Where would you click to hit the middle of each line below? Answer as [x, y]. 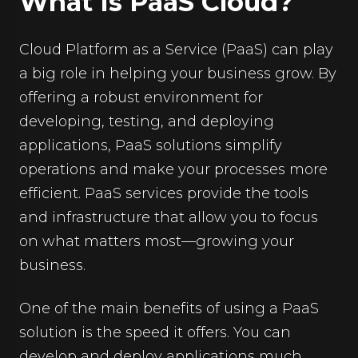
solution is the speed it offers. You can [155, 332]
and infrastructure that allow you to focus [169, 217]
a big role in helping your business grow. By [178, 73]
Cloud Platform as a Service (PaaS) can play [176, 49]
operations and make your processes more [173, 169]
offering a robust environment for [141, 97]
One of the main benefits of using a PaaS [169, 308]
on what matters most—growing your [157, 241]
